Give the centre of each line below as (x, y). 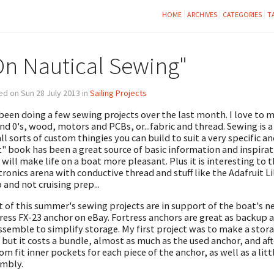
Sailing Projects (118, 93)
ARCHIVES (202, 14)
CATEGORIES (242, 14)
